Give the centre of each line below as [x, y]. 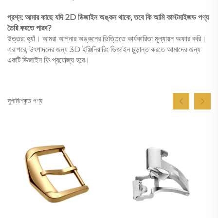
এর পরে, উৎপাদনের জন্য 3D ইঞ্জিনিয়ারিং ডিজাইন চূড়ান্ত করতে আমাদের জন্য [104, 49]
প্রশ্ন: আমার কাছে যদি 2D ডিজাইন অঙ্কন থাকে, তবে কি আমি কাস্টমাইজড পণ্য [108, 17]
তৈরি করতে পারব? [29, 28]
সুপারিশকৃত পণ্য [25, 101]
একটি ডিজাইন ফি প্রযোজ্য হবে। [49, 60]
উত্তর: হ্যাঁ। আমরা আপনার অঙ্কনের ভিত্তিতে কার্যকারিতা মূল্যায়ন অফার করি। [107, 38]
